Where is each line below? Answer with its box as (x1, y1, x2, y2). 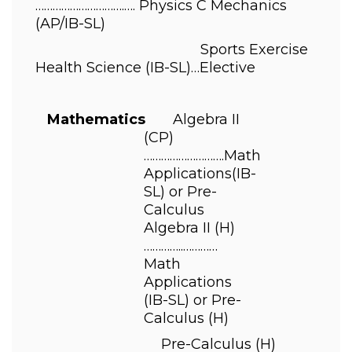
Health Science (35, 59, 145, 76)
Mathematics (31, 111, 173, 128)
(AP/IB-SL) (35, 15, 109, 32)
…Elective (191, 59, 259, 76)
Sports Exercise (35, 41, 308, 58)
